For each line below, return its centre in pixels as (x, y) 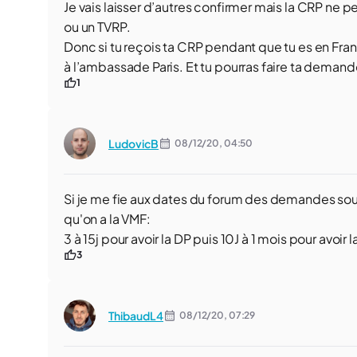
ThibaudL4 (136, 316)
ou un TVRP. (97, 27)
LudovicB (133, 143)
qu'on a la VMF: (107, 219)
